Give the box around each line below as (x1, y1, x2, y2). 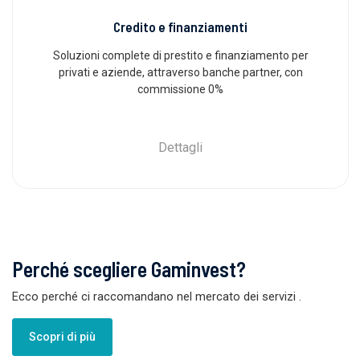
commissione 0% (137, 82, 223, 96)
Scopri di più (29, 329, 96, 343)
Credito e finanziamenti (113, 18, 247, 35)
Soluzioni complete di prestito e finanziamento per (52, 48, 309, 62)
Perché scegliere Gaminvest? (12, 256, 246, 281)
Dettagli (158, 139, 202, 155)
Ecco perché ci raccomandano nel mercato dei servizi (12, 288, 299, 304)
